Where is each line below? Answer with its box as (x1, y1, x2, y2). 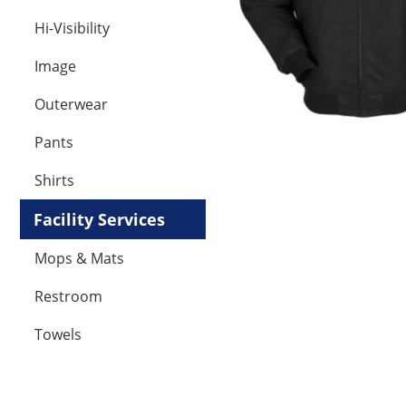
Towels (34, 324, 82, 344)
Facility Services (34, 208, 165, 230)
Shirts (34, 170, 74, 190)
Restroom (34, 286, 102, 306)
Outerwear (34, 94, 108, 114)
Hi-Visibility (34, 18, 110, 38)
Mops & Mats (34, 248, 124, 268)
